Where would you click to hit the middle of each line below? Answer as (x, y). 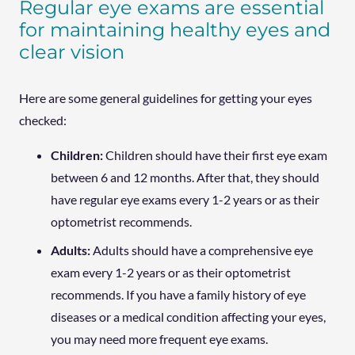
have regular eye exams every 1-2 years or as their (185, 199)
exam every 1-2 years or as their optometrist (171, 272)
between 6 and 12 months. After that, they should (185, 177)
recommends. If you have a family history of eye (178, 294)
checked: (43, 120)
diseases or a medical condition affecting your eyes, (188, 316)
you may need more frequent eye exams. (159, 338)
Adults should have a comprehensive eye (203, 250)
